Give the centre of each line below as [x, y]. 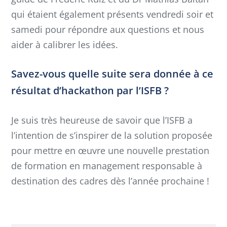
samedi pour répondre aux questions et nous [108, 29]
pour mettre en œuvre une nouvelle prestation [110, 151]
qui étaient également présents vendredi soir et [112, 14]
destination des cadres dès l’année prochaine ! [110, 181]
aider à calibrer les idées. [65, 44]
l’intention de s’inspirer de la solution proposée [112, 136]
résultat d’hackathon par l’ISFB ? [90, 91]
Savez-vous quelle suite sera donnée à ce [112, 74]
